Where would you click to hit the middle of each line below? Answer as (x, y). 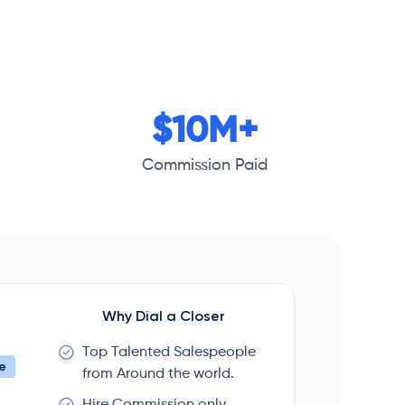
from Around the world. (158, 374)
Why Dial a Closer (164, 316)
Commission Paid (204, 165)
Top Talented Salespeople (169, 352)
